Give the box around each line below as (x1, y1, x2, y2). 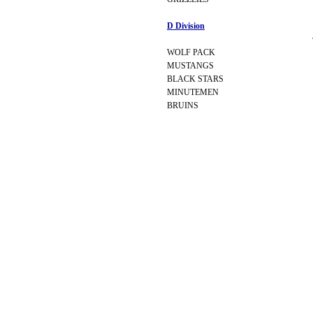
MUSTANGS (167, 61, 214, 71)
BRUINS (167, 101, 198, 110)
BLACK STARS (167, 74, 224, 84)
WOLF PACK (167, 48, 215, 57)
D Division (167, 21, 205, 31)
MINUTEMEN (167, 87, 219, 97)
